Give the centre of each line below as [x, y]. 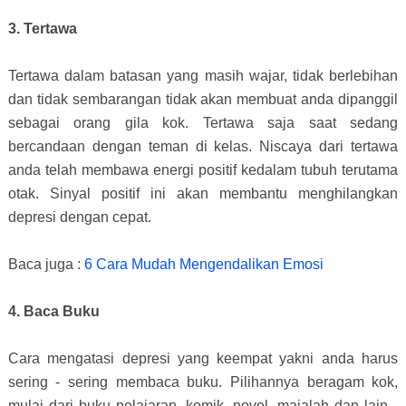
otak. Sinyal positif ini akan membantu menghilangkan [203, 193]
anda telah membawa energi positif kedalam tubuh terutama [203, 169]
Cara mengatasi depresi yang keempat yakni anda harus [203, 358]
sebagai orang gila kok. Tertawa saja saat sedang [203, 122]
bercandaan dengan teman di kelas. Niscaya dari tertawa [203, 146]
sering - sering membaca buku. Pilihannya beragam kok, [203, 382]
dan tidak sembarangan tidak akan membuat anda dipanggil [203, 99]
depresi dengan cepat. [81, 217]
